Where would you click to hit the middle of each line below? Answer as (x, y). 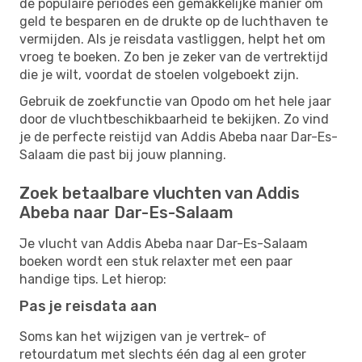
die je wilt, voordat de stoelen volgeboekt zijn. (159, 74)
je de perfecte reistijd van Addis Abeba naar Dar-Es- (179, 137)
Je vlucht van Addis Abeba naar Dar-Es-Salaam (164, 243)
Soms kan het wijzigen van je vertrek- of (143, 336)
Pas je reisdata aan (88, 306)
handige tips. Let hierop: (93, 279)
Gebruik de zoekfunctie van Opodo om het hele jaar (175, 101)
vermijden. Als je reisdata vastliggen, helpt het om (173, 39)
